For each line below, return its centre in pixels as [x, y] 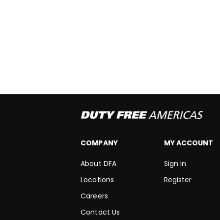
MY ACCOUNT [189, 143]
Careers [94, 196]
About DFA [98, 164]
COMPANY [99, 143]
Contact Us [100, 212]
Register [178, 180]
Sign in [175, 164]
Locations [97, 180]
